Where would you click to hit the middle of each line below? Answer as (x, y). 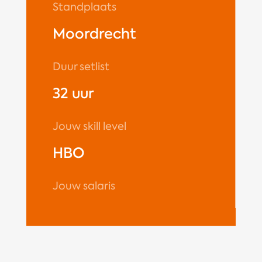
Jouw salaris (84, 186)
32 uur (73, 94)
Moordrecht (94, 34)
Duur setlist (81, 67)
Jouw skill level (89, 127)
